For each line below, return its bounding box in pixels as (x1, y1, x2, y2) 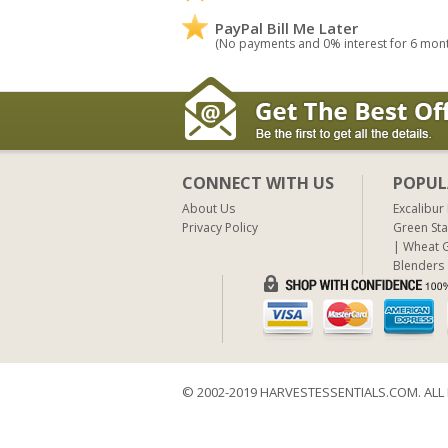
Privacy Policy (182, 218, 258, 236)
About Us (182, 199, 235, 217)
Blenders (393, 256, 444, 274)
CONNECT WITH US (182, 171, 334, 194)
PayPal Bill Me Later (215, 17, 358, 38)
